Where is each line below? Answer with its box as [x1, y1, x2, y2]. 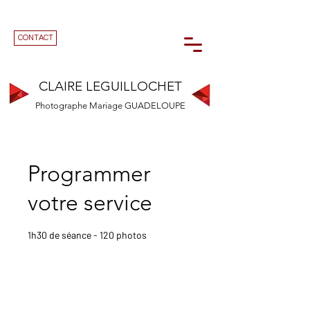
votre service [28, 190, 152, 216]
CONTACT [17, 34, 53, 42]
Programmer [28, 161, 151, 187]
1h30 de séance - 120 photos [28, 229, 147, 241]
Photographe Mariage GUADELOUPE [35, 100, 185, 111]
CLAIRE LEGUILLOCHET [38, 78, 182, 94]
